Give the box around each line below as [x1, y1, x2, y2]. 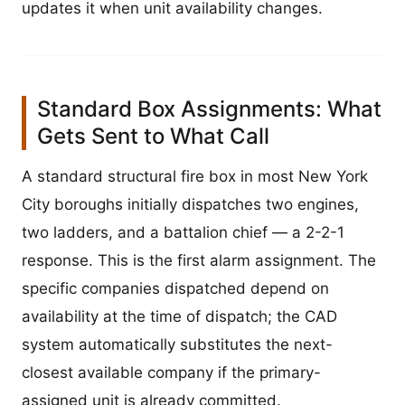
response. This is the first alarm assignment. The [22, 251, 376, 270]
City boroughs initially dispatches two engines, [22, 195, 359, 214]
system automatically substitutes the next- [22, 335, 333, 354]
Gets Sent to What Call [37, 123, 269, 150]
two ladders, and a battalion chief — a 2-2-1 [22, 223, 344, 242]
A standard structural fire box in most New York [22, 167, 368, 186]
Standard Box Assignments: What [37, 96, 381, 123]
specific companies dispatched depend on [22, 279, 329, 298]
